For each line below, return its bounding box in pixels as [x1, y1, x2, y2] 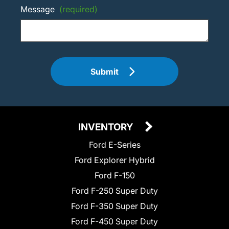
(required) [59, 4, 98, 15]
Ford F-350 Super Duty [71, 201, 158, 212]
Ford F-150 [94, 170, 135, 181]
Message [20, 4, 57, 15]
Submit [90, 66, 119, 77]
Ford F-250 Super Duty [71, 186, 158, 196]
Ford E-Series [88, 140, 141, 150]
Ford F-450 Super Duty [71, 216, 158, 227]
